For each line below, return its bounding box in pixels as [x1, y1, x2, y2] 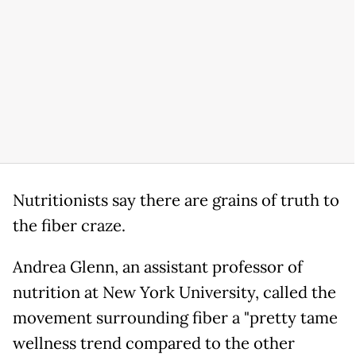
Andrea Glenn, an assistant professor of [13, 256, 303, 277]
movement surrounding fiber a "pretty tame [13, 307, 338, 328]
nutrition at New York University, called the [13, 281, 336, 303]
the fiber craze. [13, 215, 126, 236]
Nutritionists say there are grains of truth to [13, 189, 339, 211]
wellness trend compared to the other [13, 332, 295, 354]
